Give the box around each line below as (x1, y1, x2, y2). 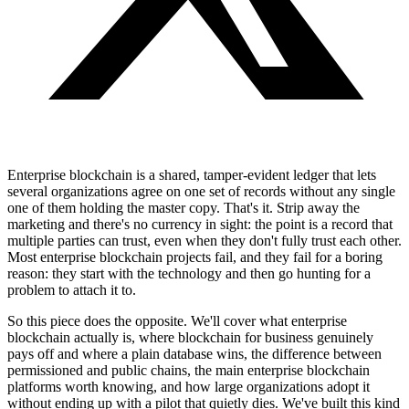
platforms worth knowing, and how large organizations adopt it (7, 379, 370, 395)
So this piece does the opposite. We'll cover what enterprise (7, 313, 347, 330)
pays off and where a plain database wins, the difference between (7, 346, 382, 362)
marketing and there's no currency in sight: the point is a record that (7, 216, 393, 233)
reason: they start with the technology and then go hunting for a (7, 266, 371, 282)
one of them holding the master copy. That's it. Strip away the (7, 200, 360, 216)
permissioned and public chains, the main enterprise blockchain (7, 362, 370, 379)
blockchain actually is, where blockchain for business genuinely (7, 330, 373, 346)
